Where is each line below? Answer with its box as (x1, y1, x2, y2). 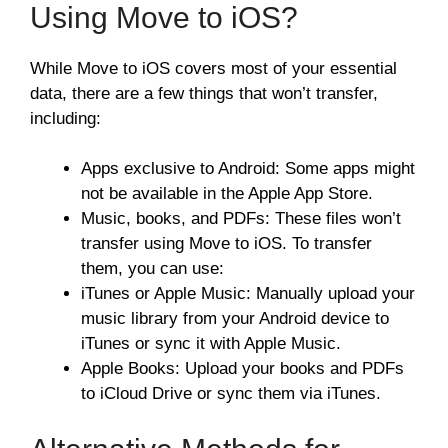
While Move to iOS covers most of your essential (30, 58, 397, 78)
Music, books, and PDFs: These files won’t (81, 209, 401, 229)
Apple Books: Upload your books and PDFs (81, 359, 404, 379)
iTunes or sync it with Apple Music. (81, 334, 341, 354)
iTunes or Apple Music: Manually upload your (81, 284, 415, 304)
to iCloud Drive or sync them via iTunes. (81, 384, 381, 404)
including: (30, 108, 101, 128)
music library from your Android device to (81, 309, 389, 329)
